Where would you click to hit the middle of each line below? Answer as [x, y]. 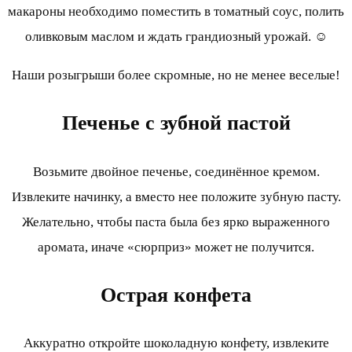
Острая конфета [176, 295]
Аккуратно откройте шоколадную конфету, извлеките [176, 343]
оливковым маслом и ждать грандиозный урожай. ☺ [176, 37]
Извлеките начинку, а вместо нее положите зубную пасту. [176, 196]
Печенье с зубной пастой [176, 123]
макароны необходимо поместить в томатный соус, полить [176, 12]
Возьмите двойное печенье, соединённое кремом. [176, 171]
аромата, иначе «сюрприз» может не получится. [176, 247]
